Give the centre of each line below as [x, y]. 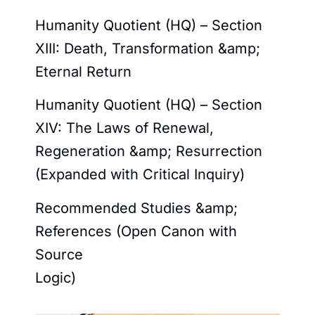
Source [59, 254]
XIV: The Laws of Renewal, [124, 128]
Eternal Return [83, 71]
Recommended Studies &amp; [136, 208]
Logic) [56, 277]
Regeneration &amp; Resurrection [149, 152]
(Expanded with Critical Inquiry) [140, 175]
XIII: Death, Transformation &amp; [148, 48]
